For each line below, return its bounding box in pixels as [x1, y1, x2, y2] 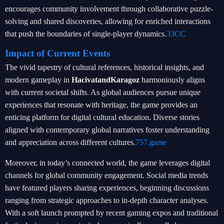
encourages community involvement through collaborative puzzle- [5, 4, 213, 13]
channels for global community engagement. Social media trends [5, 171, 208, 179]
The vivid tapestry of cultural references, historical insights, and [5, 63, 204, 71]
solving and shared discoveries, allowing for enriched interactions [5, 17, 210, 25]
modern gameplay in [5, 75, 71, 84]
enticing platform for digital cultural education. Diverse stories [5, 113, 199, 121]
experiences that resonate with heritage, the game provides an [5, 100, 197, 109]
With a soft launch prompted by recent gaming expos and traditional [5, 208, 218, 217]
